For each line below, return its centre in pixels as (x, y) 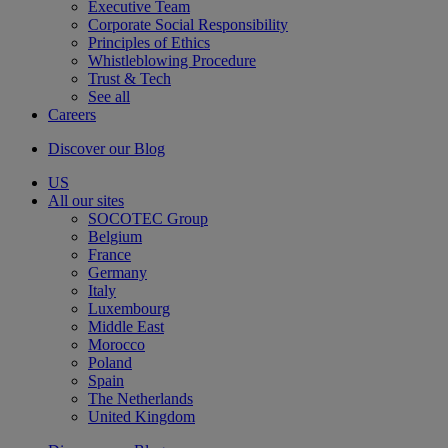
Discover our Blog (106, 148)
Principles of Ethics (149, 42)
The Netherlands (140, 398)
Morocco (116, 344)
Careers (72, 114)
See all (109, 96)
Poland (110, 362)
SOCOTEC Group (148, 218)
